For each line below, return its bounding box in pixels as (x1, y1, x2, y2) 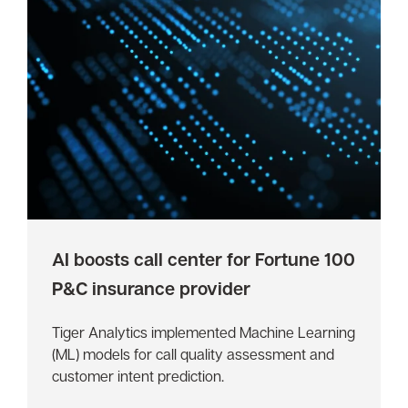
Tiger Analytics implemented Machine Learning (52, 322, 356, 342)
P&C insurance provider (52, 276, 251, 299)
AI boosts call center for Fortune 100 (52, 247, 356, 270)
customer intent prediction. (52, 366, 225, 385)
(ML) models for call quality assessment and (52, 344, 335, 363)
